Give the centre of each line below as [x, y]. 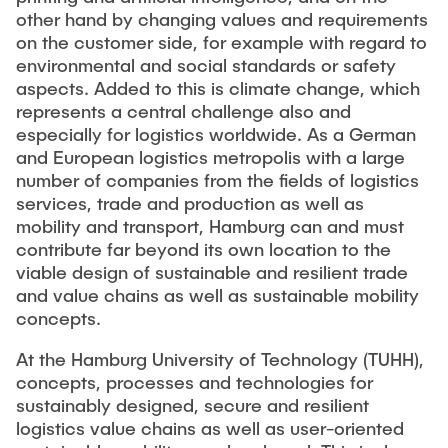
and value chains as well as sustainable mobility [217, 295]
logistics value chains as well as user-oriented [210, 428]
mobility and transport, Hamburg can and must [210, 226]
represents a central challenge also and [183, 111]
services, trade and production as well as [190, 203]
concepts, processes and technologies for [194, 382]
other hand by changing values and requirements [222, 19]
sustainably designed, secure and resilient [192, 405]
